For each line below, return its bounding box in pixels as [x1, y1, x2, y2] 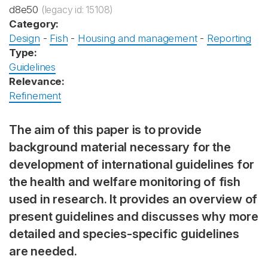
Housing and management [77, 32, 197, 44]
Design [9, 32, 40, 44]
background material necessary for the [9, 139, 231, 154]
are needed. [9, 243, 77, 258]
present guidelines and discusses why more [9, 209, 258, 224]
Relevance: [9, 75, 65, 87]
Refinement [9, 90, 61, 102]
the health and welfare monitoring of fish [9, 174, 240, 189]
